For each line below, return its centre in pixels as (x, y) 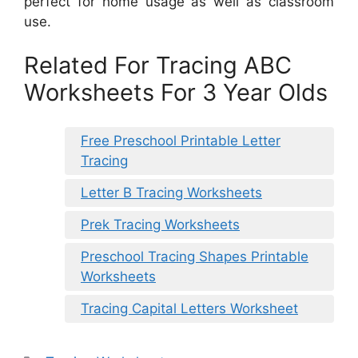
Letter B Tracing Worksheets (171, 192)
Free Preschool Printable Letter (181, 140)
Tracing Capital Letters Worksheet (189, 308)
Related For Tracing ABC (158, 66)
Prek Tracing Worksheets (160, 224)
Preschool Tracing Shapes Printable (195, 256)
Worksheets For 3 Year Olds (176, 93)
